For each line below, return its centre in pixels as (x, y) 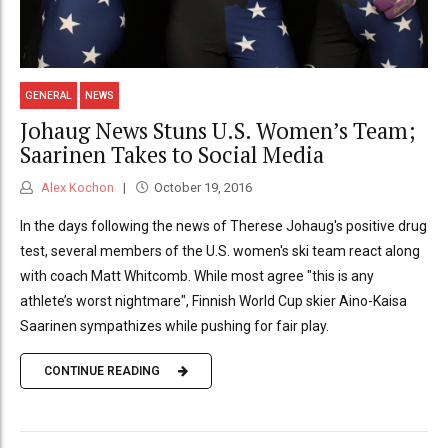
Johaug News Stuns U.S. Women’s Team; (218, 131)
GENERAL (49, 95)
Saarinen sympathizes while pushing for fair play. (174, 325)
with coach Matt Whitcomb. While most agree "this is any (197, 275)
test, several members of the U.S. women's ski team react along (220, 250)
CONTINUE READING (102, 371)
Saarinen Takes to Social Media (172, 155)
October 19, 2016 (202, 187)
